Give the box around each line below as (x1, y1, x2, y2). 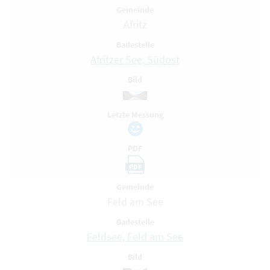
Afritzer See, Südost (90, 52, 180, 66)
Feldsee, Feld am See (87, 230, 183, 243)
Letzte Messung (107, 109, 163, 120)
